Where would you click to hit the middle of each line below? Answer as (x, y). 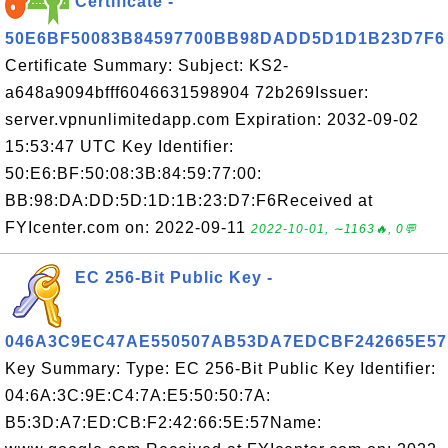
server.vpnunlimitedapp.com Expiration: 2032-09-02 (212, 119)
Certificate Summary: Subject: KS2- (147, 65)
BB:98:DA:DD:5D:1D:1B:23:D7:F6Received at (189, 200)
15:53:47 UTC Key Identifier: (119, 146)
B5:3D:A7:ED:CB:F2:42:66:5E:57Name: (163, 422)
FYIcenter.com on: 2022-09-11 (128, 227)
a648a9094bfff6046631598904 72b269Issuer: (187, 92)
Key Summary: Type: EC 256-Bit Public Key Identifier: (220, 368)
